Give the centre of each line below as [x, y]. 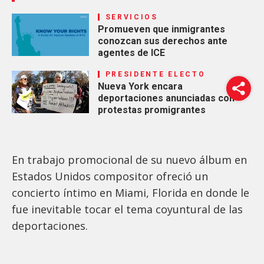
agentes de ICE [131, 52]
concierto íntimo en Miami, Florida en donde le [131, 192]
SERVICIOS [131, 17]
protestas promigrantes [151, 110]
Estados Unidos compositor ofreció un [110, 176]
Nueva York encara [140, 86]
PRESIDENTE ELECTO [155, 74]
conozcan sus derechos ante [162, 41]
